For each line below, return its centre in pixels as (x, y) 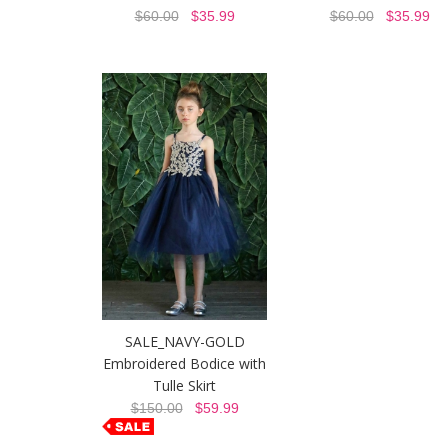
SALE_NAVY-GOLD (184, 342)
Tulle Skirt (184, 386)
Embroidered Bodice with (184, 364)
